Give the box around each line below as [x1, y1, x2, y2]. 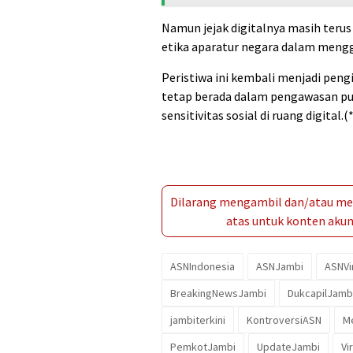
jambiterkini [170, 313, 225, 328]
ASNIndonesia [170, 259, 235, 274]
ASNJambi [256, 259, 303, 274]
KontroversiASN [247, 313, 321, 328]
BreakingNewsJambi [170, 286, 266, 301]
